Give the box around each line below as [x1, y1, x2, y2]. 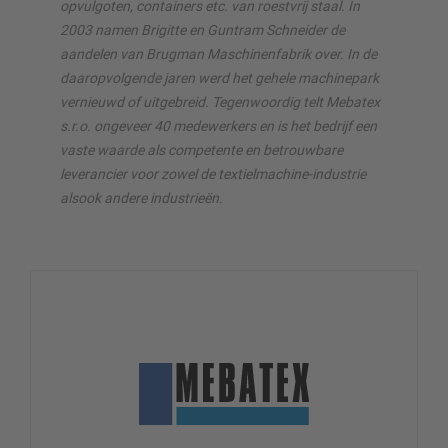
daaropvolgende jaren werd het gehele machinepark [60, 69, 379, 86]
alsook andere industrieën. [60, 189, 223, 206]
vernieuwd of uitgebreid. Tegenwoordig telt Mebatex [60, 93, 380, 110]
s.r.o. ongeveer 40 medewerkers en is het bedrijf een [60, 117, 377, 134]
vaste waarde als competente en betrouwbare [60, 141, 343, 158]
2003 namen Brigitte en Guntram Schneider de [60, 21, 345, 38]
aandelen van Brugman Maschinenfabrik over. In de [60, 45, 377, 62]
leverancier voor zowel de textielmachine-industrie [60, 165, 366, 182]
